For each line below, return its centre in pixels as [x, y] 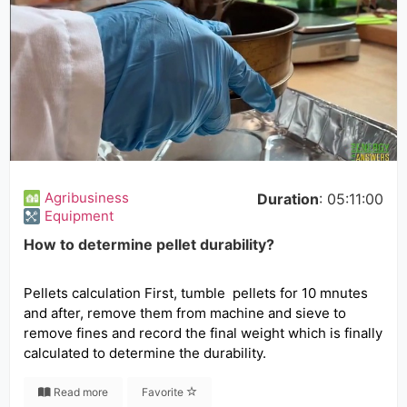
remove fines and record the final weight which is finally [203, 333]
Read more [79, 392]
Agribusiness [87, 198]
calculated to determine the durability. [145, 353]
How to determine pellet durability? [149, 244]
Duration [288, 199]
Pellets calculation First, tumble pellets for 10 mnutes [196, 293]
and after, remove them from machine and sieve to [185, 313]
